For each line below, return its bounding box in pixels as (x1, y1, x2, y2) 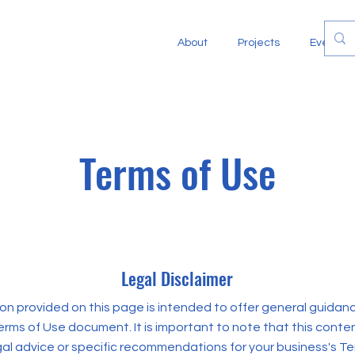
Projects (238, 37, 280, 48)
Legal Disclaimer (121, 265, 233, 291)
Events (310, 37, 345, 48)
